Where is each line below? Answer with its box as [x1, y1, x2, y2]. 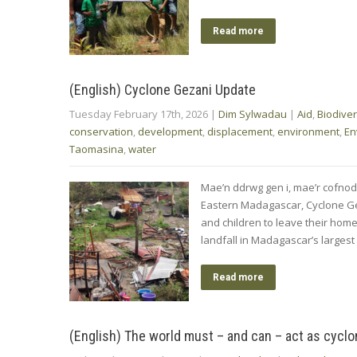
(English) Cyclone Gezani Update [69, 80, 256, 98]
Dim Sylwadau [218, 106, 287, 121]
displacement [207, 124, 273, 139]
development [138, 124, 202, 139]
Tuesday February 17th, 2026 [69, 106, 208, 121]
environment [277, 124, 339, 139]
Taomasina [69, 141, 124, 156]
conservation [69, 124, 133, 139]
